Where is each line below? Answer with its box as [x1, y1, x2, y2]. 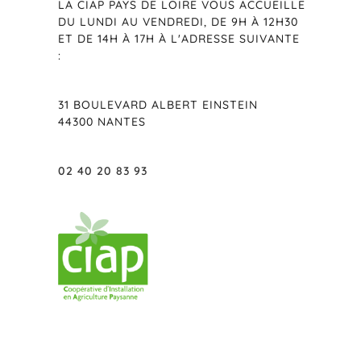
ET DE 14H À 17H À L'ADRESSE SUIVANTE [58, 31, 301, 46]
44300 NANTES [58, 114, 147, 129]
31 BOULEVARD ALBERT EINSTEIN [58, 97, 259, 112]
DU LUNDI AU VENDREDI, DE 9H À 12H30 [58, 14, 299, 29]
